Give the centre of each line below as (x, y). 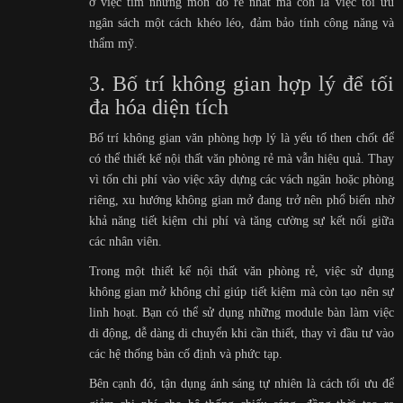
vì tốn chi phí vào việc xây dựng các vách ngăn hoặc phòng (241, 179)
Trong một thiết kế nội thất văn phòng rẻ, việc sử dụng (241, 271)
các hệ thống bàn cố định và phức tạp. (185, 354)
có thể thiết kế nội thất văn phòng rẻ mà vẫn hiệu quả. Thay (241, 158)
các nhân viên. (125, 241)
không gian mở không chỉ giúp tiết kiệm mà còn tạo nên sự (241, 291)
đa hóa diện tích (158, 107)
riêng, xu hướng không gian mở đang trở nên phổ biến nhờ (241, 200)
